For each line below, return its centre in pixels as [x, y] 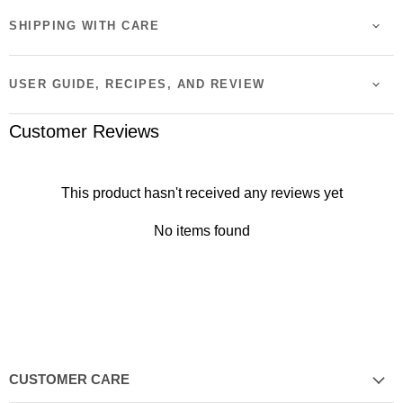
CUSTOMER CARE [69, 380]
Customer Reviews [84, 132]
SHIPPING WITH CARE [84, 26]
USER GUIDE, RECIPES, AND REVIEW [137, 85]
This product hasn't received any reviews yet [201, 193]
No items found [201, 231]
